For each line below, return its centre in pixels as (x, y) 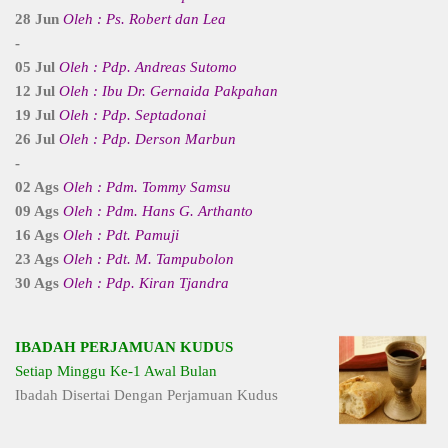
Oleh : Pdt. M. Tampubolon (148, 258)
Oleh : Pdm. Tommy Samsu (147, 186)
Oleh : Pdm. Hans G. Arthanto (158, 210)
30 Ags (39, 282)
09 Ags (39, 210)
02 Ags (39, 186)
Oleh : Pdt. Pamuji (121, 234)
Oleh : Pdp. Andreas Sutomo (148, 66)
